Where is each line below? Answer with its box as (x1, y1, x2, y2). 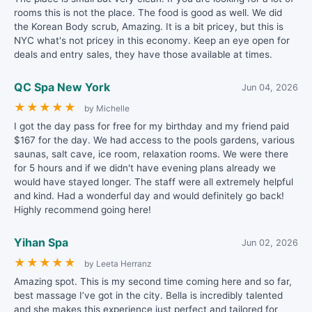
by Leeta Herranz (84, 258, 152, 269)
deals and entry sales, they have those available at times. (14, 49, 272, 60)
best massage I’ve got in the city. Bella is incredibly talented (14, 290, 283, 301)
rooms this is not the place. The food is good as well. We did (14, 7, 282, 18)
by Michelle (84, 103, 130, 114)
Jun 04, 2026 (242, 81, 298, 93)
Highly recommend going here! (14, 204, 151, 215)
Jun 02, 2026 (242, 237, 298, 248)
